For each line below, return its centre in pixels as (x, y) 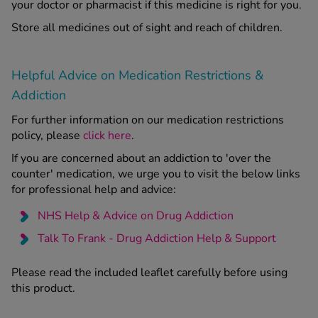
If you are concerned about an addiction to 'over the (141, 158)
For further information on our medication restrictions (148, 120)
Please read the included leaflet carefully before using (149, 272)
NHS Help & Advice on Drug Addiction (136, 215)
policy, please (47, 135)
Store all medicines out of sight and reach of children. (147, 27)
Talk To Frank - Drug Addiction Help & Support (157, 238)
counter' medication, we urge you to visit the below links (156, 174)
